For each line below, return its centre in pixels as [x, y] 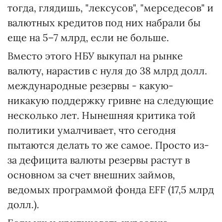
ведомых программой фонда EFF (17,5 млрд [111, 190]
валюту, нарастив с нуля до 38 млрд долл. [107, 71]
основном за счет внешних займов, [91, 175]
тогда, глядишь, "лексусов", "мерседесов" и [111, 8]
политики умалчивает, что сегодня [92, 130]
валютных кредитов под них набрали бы [104, 23]
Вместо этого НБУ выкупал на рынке [95, 56]
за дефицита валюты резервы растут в [99, 160]
